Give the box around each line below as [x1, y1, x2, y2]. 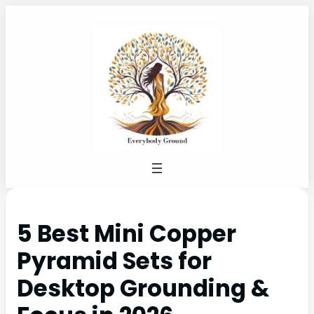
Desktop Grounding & [17, 273, 269, 305]
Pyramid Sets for [17, 245, 212, 278]
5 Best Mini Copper [17, 218, 236, 250]
